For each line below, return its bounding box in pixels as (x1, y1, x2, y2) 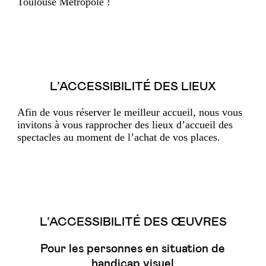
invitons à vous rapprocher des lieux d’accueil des (17, 119, 233, 131)
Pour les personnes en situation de (40, 243, 225, 255)
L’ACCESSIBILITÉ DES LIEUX (50, 81, 216, 93)
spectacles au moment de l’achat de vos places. (17, 131, 220, 143)
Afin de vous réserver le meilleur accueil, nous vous (17, 106, 242, 118)
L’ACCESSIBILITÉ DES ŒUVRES (39, 216, 227, 228)
